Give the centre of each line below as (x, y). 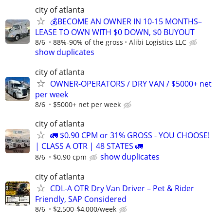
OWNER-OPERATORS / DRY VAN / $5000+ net (131, 84)
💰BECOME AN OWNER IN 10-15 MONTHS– (126, 21)
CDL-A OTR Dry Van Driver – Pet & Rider (122, 189)
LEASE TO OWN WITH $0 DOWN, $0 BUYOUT (115, 32)
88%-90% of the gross (88, 42)
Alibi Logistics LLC (158, 42)
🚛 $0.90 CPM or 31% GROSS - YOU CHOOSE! (130, 136)
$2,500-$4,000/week (85, 209)
